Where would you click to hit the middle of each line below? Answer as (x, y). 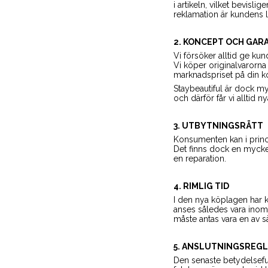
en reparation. (200, 159)
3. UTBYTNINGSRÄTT (218, 126)
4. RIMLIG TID (201, 186)
